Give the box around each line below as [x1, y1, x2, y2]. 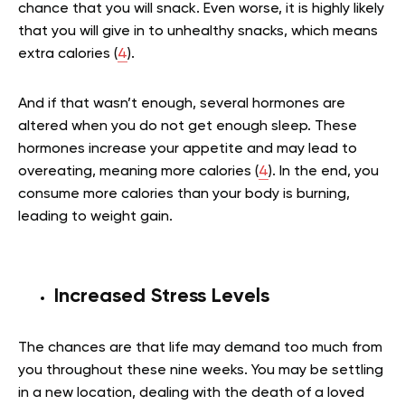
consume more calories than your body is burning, [18, 186, 350, 202]
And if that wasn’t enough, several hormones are [18, 96, 345, 111]
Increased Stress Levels [54, 286, 269, 306]
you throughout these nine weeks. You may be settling [18, 363, 383, 378]
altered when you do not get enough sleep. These [18, 118, 357, 134]
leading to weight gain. [18, 209, 173, 224]
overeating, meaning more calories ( [18, 164, 259, 179]
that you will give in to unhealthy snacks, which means [18, 24, 378, 39]
